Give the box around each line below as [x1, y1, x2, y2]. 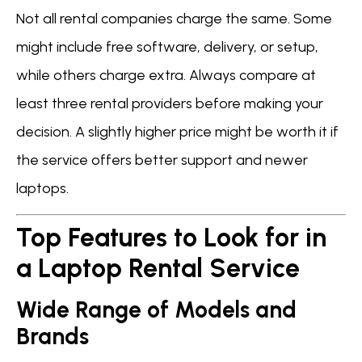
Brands [16, 322, 89, 351]
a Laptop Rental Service [16, 253, 300, 284]
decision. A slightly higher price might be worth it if [16, 122, 339, 141]
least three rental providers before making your [16, 94, 323, 112]
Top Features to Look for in [16, 222, 326, 254]
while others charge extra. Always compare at [16, 65, 316, 84]
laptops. [16, 179, 69, 197]
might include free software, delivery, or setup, [16, 37, 318, 56]
